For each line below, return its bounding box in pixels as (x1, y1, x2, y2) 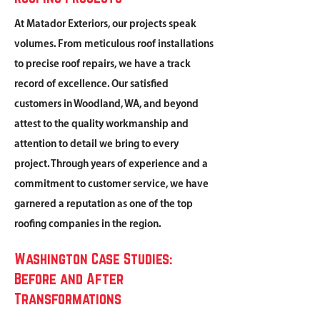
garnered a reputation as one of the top (14, 199, 193, 210)
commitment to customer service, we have (14, 179, 209, 190)
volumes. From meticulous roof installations (14, 39, 214, 50)
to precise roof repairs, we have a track (14, 59, 191, 70)
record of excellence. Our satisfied (14, 79, 169, 90)
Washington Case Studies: (14, 250, 173, 267)
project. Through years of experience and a (14, 159, 208, 170)
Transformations (14, 290, 121, 307)
